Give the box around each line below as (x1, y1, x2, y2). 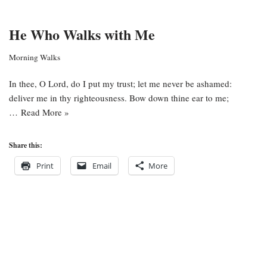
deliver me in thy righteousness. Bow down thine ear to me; (9, 92, 229, 104)
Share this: (9, 140, 42, 150)
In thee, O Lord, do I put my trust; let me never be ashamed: (9, 77, 232, 89)
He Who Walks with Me (9, 24, 155, 45)
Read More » (21, 106, 69, 118)
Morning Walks (9, 52, 60, 63)
